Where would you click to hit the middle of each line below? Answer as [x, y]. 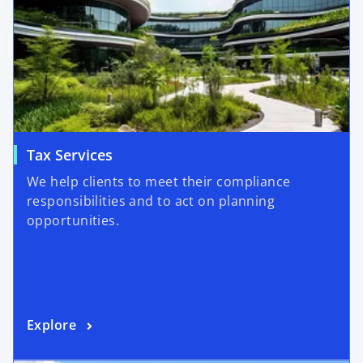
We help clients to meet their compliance [159, 182]
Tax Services [70, 155]
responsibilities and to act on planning [151, 201]
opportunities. [73, 221]
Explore [52, 325]
